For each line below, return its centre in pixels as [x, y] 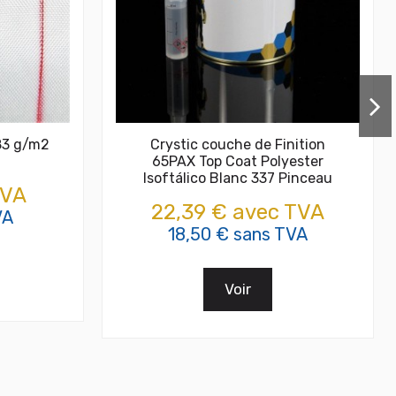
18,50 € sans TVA [237, 234]
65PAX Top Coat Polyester [237, 162]
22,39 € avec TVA [237, 212]
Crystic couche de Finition [237, 145]
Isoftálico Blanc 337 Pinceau [237, 179]
